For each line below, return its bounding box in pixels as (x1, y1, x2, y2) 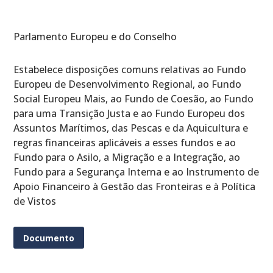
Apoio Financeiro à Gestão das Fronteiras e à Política (13, 180, 256, 194)
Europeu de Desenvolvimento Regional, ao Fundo (13, 77, 242, 91)
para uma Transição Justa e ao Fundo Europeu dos (13, 107, 246, 121)
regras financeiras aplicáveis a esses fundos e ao (13, 136, 236, 150)
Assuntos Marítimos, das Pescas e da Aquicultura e (13, 121, 249, 135)
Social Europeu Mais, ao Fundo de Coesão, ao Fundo (13, 92, 254, 106)
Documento (23, 232, 75, 244)
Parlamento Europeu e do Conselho (13, 30, 177, 44)
